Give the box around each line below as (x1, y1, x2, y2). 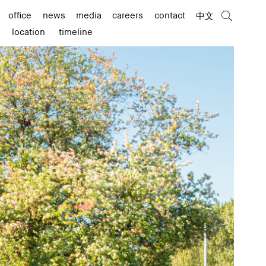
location (12, 27, 46, 39)
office (8, 9, 32, 21)
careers (112, 9, 144, 21)
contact (154, 9, 185, 21)
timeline (58, 27, 93, 39)
